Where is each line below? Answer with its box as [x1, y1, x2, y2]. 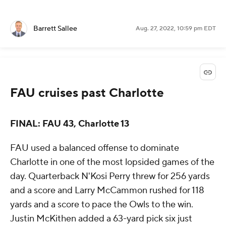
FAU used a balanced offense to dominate [10, 142, 179, 154]
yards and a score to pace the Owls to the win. [10, 198, 193, 210]
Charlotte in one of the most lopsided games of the [10, 156, 214, 168]
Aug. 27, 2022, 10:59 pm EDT [136, 24, 216, 32]
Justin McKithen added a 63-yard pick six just [10, 212, 192, 224]
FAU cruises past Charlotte [10, 85, 164, 101]
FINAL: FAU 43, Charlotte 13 [10, 118, 129, 130]
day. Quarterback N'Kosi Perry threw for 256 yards [10, 170, 210, 182]
